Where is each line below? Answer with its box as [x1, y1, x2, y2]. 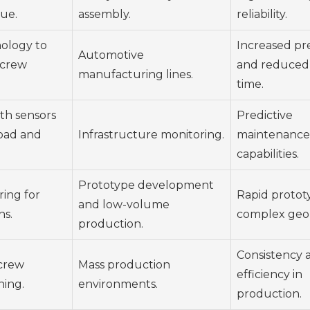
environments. [78, 277, 158, 291]
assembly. [78, 8, 131, 21]
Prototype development [78, 179, 214, 192]
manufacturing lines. [78, 68, 193, 82]
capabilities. [237, 147, 299, 161]
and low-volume [78, 198, 170, 212]
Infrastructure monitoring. [78, 128, 224, 142]
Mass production [78, 258, 170, 272]
